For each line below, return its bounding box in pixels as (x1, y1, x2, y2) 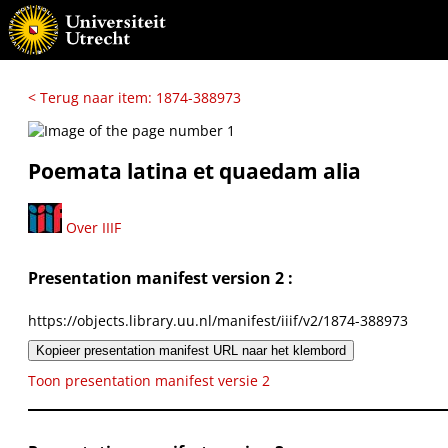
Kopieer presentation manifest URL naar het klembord (36, 342, 346, 358)
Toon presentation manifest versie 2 (28, 370, 270, 390)
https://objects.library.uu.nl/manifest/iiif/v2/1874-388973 (28, 310, 408, 330)
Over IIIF (62, 217, 121, 237)
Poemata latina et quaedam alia (28, 157, 361, 186)
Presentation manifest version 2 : (28, 267, 293, 290)
